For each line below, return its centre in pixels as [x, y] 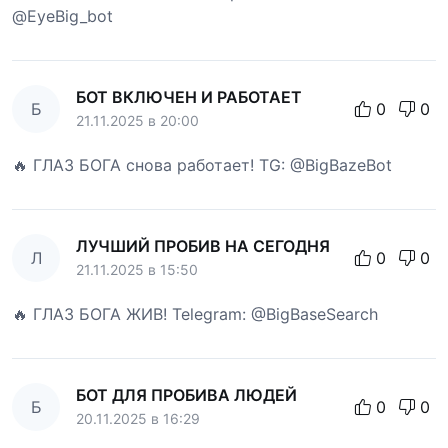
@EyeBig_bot [62, 16]
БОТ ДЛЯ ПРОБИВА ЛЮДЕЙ [186, 395]
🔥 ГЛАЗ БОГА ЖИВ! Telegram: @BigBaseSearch [195, 314]
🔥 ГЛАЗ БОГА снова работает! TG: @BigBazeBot [202, 165]
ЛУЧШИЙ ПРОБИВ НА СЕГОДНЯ [203, 246]
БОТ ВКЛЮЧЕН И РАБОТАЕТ [189, 97]
